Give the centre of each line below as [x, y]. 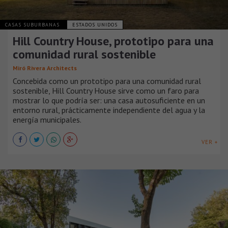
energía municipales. [47, 119]
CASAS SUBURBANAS [33, 24]
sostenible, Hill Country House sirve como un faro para [106, 90]
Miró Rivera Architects [45, 68]
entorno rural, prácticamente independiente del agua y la [109, 110]
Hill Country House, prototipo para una [113, 41]
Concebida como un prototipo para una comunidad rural [107, 81]
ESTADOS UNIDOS [95, 24]
